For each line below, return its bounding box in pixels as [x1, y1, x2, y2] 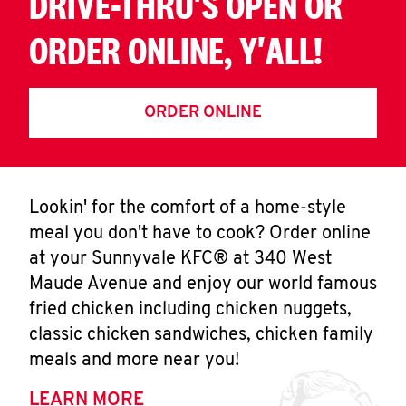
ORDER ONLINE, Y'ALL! [29, 28, 323, 72]
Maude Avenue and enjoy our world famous [29, 275, 377, 294]
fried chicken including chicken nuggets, [29, 301, 352, 319]
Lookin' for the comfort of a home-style [29, 199, 346, 217]
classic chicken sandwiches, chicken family [29, 326, 373, 344]
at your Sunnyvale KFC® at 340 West [29, 250, 332, 268]
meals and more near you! [29, 352, 239, 370]
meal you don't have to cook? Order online [29, 225, 371, 243]
